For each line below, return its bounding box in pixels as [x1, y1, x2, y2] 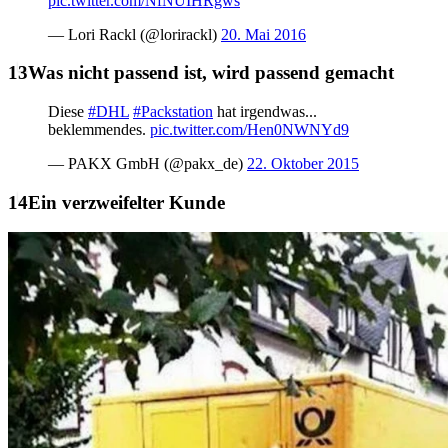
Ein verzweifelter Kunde [28, 191, 225, 213]
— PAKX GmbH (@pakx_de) [48, 154, 247, 172]
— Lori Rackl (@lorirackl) [48, 25, 221, 43]
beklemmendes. [48, 120, 150, 138]
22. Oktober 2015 [247, 154, 359, 172]
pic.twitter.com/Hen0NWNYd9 [150, 120, 349, 138]
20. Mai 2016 [221, 25, 306, 43]
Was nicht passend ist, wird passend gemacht [28, 62, 394, 84]
